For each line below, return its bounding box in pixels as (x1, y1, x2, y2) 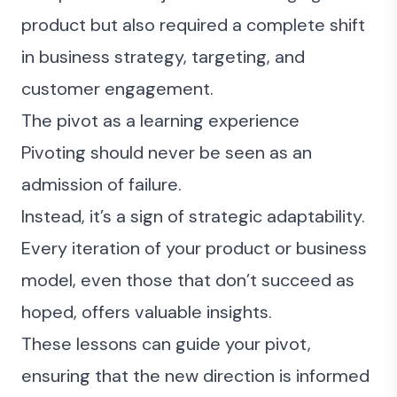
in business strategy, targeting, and (21, 45, 305, 68)
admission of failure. (21, 173, 182, 196)
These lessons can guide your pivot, (21, 332, 311, 355)
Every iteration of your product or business (21, 237, 367, 260)
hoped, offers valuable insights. (21, 300, 272, 323)
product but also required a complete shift (21, 13, 365, 36)
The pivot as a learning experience (21, 109, 300, 132)
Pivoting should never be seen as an (21, 141, 312, 164)
